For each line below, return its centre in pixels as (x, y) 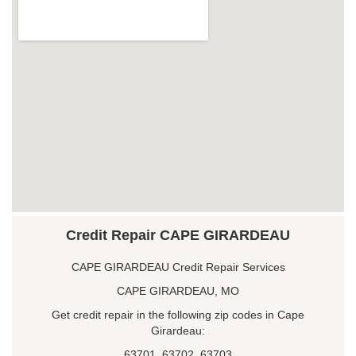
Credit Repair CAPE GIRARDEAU (178, 235)
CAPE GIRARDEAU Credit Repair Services (178, 267)
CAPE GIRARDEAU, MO (178, 290)
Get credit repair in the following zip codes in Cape (178, 314)
